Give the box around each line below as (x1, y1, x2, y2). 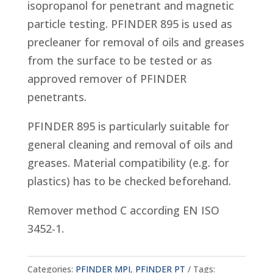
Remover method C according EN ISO (27, 203, 219, 218)
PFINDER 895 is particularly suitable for (27, 119, 229, 133)
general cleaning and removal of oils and (27, 137, 233, 152)
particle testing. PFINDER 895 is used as (27, 16, 232, 31)
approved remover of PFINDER (27, 71, 186, 86)
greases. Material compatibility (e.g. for (27, 155, 229, 170)
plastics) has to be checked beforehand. (27, 174, 231, 188)
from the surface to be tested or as (27, 53, 212, 68)
